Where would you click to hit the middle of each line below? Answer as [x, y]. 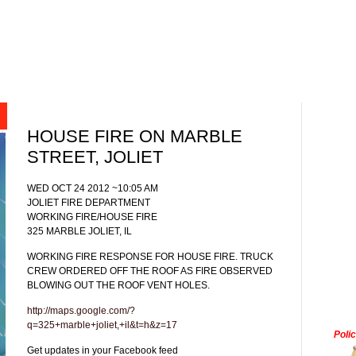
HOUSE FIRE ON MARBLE [135, 137]
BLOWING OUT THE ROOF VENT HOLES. [118, 285]
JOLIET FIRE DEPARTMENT [89, 202]
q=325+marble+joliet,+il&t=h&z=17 [102, 325]
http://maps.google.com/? [81, 310]
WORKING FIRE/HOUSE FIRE [92, 217]
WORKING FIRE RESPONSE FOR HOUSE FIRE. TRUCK [150, 256]
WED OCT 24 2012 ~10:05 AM [93, 188]
